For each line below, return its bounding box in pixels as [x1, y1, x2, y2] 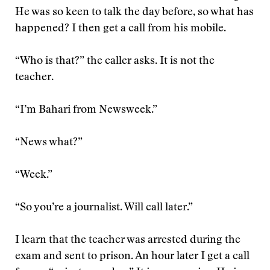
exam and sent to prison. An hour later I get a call [15, 251, 250, 262]
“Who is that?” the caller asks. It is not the [15, 56, 215, 67]
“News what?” [15, 137, 83, 148]
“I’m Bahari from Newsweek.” [15, 105, 157, 116]
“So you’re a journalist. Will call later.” [15, 202, 193, 213]
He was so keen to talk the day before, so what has [15, 7, 254, 18]
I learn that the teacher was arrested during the [15, 235, 240, 246]
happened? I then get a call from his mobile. [15, 24, 226, 34]
